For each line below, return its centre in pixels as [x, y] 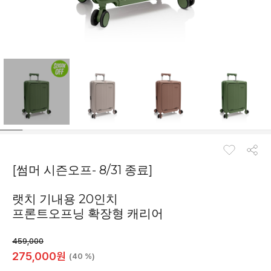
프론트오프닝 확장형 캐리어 [88, 214]
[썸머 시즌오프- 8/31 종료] [82, 170]
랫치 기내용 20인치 [65, 199]
